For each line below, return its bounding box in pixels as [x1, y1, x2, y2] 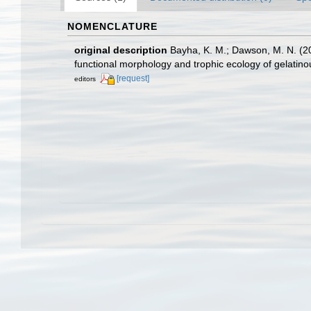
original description [74, 44, 167, 56]
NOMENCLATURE [67, 20, 158, 32]
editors [74, 74, 96, 83]
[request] [117, 73, 149, 83]
